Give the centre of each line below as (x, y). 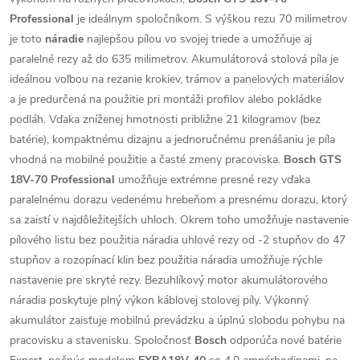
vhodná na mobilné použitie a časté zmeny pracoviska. (147, 160)
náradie (64, 39)
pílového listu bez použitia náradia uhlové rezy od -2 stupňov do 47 (178, 240)
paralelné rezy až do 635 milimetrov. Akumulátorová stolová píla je (174, 59)
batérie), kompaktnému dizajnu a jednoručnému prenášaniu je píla (172, 140)
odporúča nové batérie (284, 341)
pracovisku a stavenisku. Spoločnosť (102, 341)
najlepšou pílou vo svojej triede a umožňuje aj (198, 39)
